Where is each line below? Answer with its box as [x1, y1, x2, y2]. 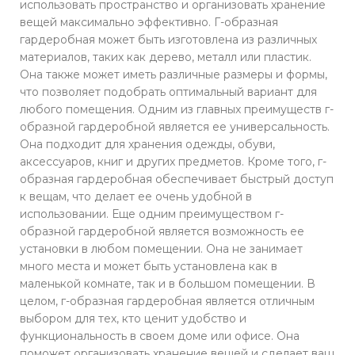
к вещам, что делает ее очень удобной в [20, 189, 252, 204]
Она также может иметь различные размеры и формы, [20, 67, 327, 82]
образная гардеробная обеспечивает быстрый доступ [20, 171, 334, 186]
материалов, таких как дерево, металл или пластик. [20, 49, 311, 64]
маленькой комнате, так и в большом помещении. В [20, 276, 315, 291]
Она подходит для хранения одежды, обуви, [20, 136, 275, 151]
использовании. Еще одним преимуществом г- [20, 206, 284, 221]
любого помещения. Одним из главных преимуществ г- [20, 101, 334, 116]
